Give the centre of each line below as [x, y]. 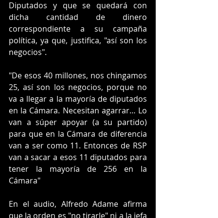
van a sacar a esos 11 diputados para [78, 157]
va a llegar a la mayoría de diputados [78, 99]
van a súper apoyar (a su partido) [78, 122]
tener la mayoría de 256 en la [78, 169]
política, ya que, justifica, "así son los [78, 40]
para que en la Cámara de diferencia [78, 134]
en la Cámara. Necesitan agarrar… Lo [78, 110]
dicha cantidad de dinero [78, 17]
